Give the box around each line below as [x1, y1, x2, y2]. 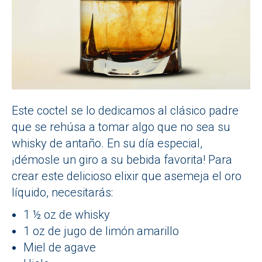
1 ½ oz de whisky [23, 207, 110, 222]
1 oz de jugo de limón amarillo [23, 223, 179, 238]
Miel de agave [23, 240, 96, 254]
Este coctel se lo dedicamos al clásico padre [12, 103, 239, 118]
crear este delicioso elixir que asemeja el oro [12, 168, 242, 183]
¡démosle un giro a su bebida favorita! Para [12, 152, 232, 167]
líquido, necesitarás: [12, 185, 113, 199]
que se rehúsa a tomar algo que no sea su [12, 119, 230, 134]
